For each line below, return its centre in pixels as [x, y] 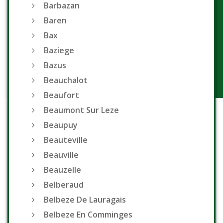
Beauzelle [62, 170]
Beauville [61, 155]
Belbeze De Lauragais [85, 200]
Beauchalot [66, 80]
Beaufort [61, 95]
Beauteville [66, 140]
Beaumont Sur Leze [81, 110]
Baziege [59, 51]
